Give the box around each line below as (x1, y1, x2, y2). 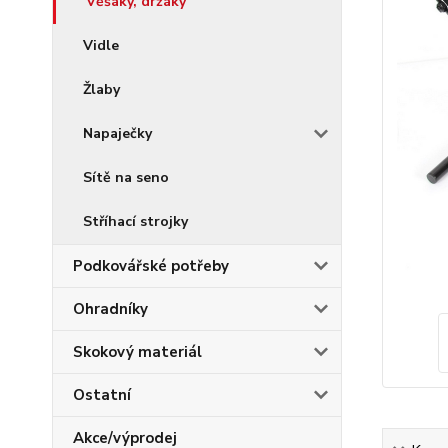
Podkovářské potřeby (73, 256, 229, 276)
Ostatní (73, 385, 131, 405)
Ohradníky (73, 299, 148, 319)
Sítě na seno (83, 168, 169, 187)
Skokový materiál (73, 342, 202, 362)
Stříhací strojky (83, 212, 188, 231)
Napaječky (83, 124, 152, 143)
